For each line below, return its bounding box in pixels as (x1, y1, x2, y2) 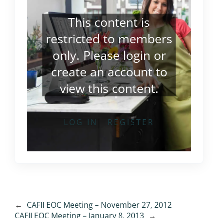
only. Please (52, 46, 123, 63)
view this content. (59, 79, 159, 96)
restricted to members (46, 30, 172, 47)
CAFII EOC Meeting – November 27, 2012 (26, 199, 172, 210)
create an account (51, 63, 152, 80)
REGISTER (108, 116, 154, 127)
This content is (68, 13, 150, 30)
